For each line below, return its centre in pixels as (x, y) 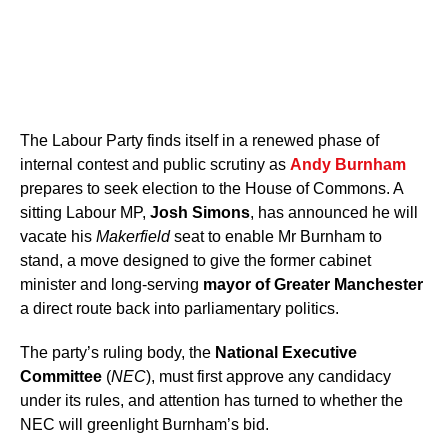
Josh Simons (200, 213)
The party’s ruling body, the (117, 353)
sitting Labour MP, (85, 213)
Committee (61, 377)
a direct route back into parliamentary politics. (179, 309)
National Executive (286, 353)
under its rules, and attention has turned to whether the (211, 401)
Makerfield (133, 237)
